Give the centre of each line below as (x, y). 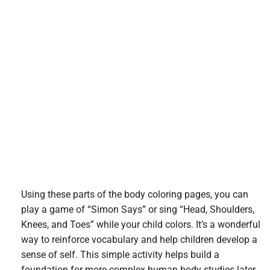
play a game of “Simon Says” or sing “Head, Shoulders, (138, 209)
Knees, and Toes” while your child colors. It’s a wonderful (141, 224)
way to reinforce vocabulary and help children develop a (139, 239)
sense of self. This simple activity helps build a (120, 254)
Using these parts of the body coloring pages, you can (135, 194)
